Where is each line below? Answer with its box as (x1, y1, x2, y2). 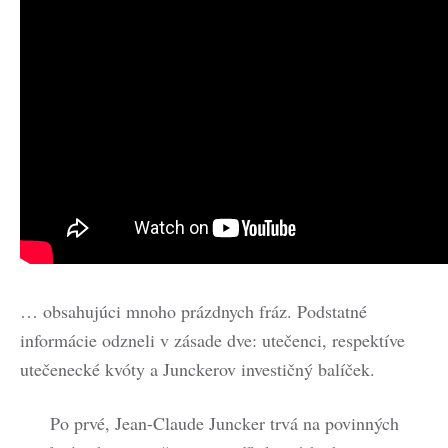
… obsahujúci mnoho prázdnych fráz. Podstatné (20, 299, 367, 323)
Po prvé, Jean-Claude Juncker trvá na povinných (50, 411, 399, 435)
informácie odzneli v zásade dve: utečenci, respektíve (20, 328, 405, 352)
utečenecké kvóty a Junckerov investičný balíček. (20, 357, 375, 381)
